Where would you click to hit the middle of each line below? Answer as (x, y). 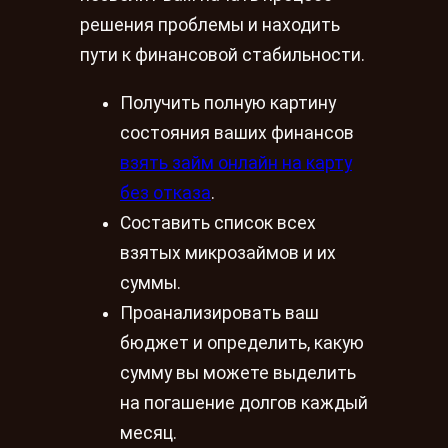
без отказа (165, 192)
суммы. (150, 282)
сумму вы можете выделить (238, 372)
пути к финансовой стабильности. (222, 55)
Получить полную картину (228, 102)
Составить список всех (218, 222)
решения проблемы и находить (210, 25)
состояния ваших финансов (237, 132)
